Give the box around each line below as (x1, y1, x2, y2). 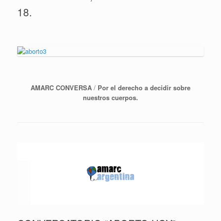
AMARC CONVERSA (31, 83, 92, 93)
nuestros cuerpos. (83, 93, 138, 103)
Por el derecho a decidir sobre (98, 83, 190, 93)
